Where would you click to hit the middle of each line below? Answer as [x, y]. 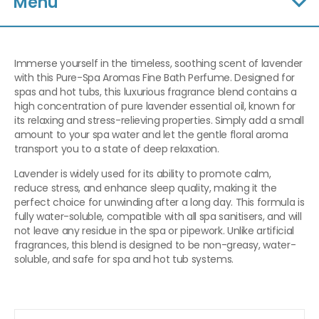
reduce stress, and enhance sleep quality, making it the [146, 188]
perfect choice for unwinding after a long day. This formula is [159, 203]
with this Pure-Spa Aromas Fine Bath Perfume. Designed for [155, 78]
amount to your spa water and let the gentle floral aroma [151, 135]
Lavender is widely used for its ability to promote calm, [143, 174]
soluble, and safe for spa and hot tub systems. [124, 260]
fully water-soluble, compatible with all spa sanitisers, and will [158, 217]
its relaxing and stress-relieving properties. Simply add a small [159, 121]
